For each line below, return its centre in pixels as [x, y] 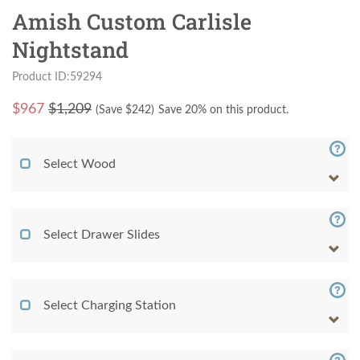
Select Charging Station [110, 306]
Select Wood [80, 164]
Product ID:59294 [57, 77]
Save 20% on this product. [223, 110]
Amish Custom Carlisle [132, 22]
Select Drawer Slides [102, 235]
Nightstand [70, 50]
